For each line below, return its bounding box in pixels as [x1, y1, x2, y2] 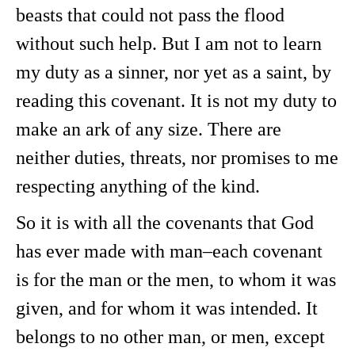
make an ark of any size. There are [16, 119, 281, 139]
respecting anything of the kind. [16, 176, 260, 197]
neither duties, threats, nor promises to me [16, 147, 338, 168]
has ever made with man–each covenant [16, 241, 323, 261]
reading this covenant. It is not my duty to [16, 90, 337, 111]
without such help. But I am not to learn [16, 33, 322, 54]
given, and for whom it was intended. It [16, 298, 318, 319]
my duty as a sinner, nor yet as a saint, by [16, 62, 331, 82]
